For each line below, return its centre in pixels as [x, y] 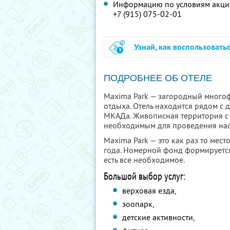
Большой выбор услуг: [145, 176]
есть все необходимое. [144, 160]
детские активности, [159, 217]
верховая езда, [149, 190]
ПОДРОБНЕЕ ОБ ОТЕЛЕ [158, 78]
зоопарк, [138, 204]
